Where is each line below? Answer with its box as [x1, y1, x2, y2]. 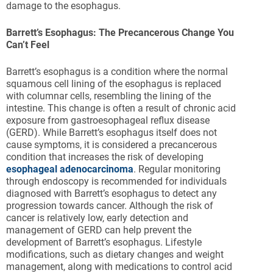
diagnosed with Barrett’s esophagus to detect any [6, 188, 217, 199]
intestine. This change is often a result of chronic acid [6, 102, 236, 114]
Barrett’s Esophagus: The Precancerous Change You [6, 27, 234, 38]
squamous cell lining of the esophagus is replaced [6, 78, 221, 90]
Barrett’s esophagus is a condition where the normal [6, 66, 228, 77]
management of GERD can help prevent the [6, 224, 191, 236]
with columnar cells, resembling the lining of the [6, 90, 211, 102]
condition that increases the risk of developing [6, 151, 204, 163]
